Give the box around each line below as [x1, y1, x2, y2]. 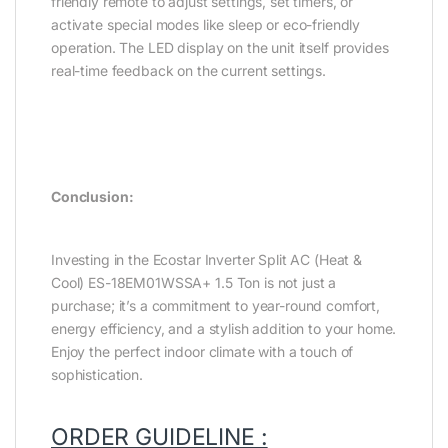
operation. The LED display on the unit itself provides [51, 38, 389, 56]
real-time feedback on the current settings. [51, 61, 326, 79]
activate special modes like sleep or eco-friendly [51, 15, 361, 33]
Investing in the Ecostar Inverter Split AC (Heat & [51, 250, 362, 268]
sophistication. [51, 365, 143, 383]
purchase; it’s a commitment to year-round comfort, [51, 296, 380, 314]
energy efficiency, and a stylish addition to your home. [51, 319, 397, 337]
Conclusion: [51, 187, 134, 205]
